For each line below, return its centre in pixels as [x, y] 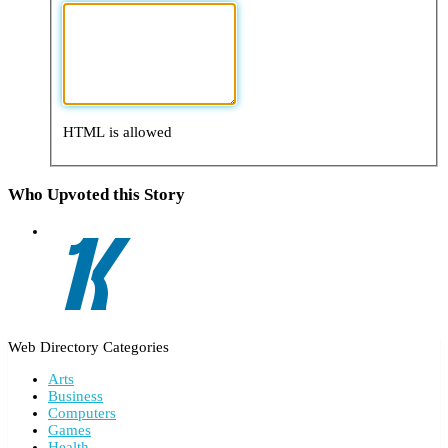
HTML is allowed [118, 131]
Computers [82, 412]
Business [75, 395]
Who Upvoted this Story [96, 194]
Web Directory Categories [88, 346]
